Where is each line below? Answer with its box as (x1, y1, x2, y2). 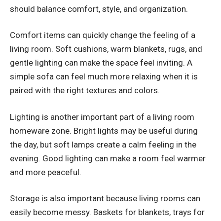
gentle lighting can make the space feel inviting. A (10, 58, 192, 68)
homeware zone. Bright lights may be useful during (10, 125, 198, 136)
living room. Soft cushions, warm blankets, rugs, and (10, 44, 202, 54)
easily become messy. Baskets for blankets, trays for (10, 207, 205, 218)
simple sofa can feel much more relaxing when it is (10, 72, 198, 82)
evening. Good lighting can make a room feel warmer (10, 153, 206, 163)
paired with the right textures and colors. (10, 85, 160, 96)
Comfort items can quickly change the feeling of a (10, 30, 195, 40)
